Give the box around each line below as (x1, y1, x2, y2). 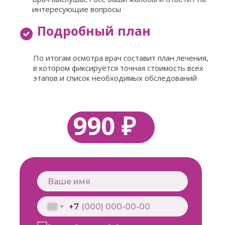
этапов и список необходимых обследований (33, 73, 197, 83)
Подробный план (37, 22, 151, 39)
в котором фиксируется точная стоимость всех (33, 63, 203, 73)
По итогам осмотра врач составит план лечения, (33, 53, 208, 63)
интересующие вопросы (32, 4, 121, 14)
